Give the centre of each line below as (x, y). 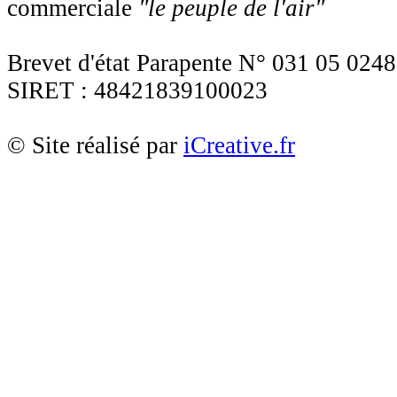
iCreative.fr (239, 146)
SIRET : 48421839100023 (137, 91)
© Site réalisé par (95, 146)
